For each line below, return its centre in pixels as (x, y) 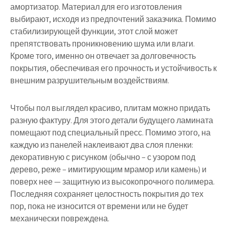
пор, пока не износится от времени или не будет (99, 206)
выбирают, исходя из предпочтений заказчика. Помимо (113, 19)
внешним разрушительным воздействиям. (90, 81)
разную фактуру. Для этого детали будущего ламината (112, 120)
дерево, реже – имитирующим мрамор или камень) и (108, 169)
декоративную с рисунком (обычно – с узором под (103, 157)
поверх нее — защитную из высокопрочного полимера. (112, 182)
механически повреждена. (60, 219)
